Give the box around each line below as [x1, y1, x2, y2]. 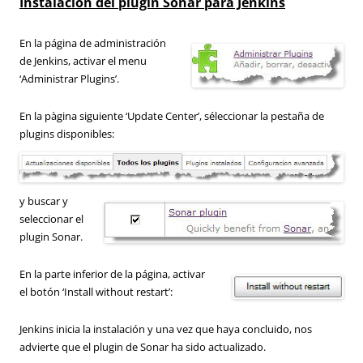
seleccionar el [19, 211, 83, 227]
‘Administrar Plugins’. [19, 70, 119, 86]
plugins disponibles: [19, 126, 114, 141]
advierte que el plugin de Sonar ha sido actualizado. [19, 340, 266, 355]
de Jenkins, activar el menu [19, 53, 147, 68]
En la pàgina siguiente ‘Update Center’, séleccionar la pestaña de [19, 108, 324, 123]
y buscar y [19, 194, 68, 209]
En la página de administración [19, 35, 166, 50]
